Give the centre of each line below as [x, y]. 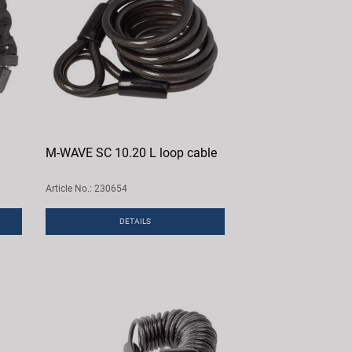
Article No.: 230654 [87, 189]
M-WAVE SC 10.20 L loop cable [132, 153]
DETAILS [136, 222]
